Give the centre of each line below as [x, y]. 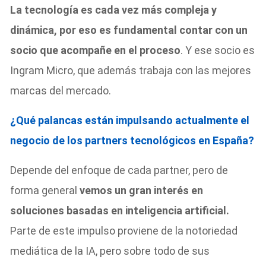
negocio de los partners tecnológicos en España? [132, 140]
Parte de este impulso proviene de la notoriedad [124, 230]
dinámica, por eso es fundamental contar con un [129, 30]
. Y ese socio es [218, 50]
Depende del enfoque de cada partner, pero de [119, 170]
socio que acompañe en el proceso [96, 50]
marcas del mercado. [61, 90]
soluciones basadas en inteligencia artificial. [120, 210]
